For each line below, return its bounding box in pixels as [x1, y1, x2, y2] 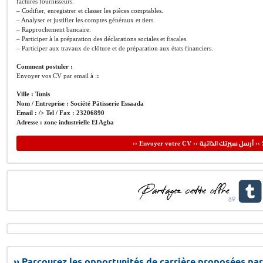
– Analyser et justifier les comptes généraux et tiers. [16, 16, 155, 23]
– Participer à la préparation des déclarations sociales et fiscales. [16, 35, 188, 42]
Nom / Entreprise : [16, 100, 70, 107]
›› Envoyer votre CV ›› [132, 140, 200, 147]
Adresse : [16, 119, 44, 126]
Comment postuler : [16, 63, 73, 70]
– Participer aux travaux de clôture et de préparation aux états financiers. [16, 45, 213, 52]
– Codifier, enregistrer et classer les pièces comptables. [16, 7, 163, 14]
